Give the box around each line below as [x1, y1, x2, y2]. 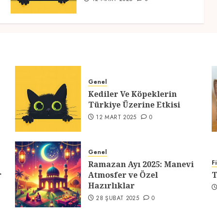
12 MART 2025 [96, 113, 137, 122]
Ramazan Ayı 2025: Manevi [88, 159, 194, 170]
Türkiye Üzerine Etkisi [88, 99, 180, 110]
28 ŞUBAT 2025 [96, 194, 139, 203]
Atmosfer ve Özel [88, 170, 158, 181]
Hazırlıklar [88, 180, 135, 191]
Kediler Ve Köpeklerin [88, 89, 177, 100]
